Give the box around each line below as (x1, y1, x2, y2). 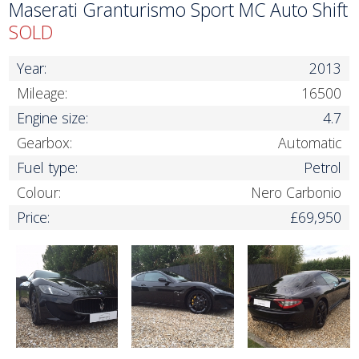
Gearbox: (17, 133, 73, 153)
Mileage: (17, 83, 68, 103)
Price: (17, 208, 50, 228)
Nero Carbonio (251, 183, 342, 203)
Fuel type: (17, 158, 79, 178)
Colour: (17, 183, 62, 203)
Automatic (278, 133, 342, 153)
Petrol (304, 158, 342, 178)
